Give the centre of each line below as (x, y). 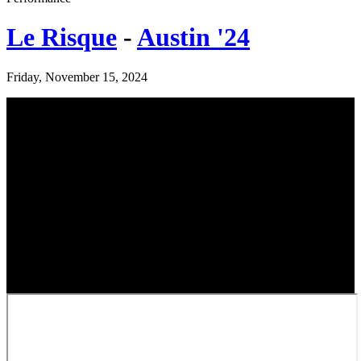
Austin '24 (193, 37)
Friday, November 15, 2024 (77, 77)
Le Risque (62, 37)
